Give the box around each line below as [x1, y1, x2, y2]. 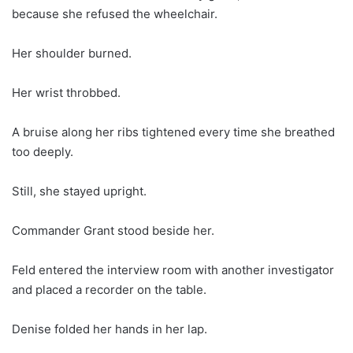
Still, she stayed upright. [12, 183, 147, 199]
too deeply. [12, 143, 73, 159]
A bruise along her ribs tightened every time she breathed [12, 124, 335, 139]
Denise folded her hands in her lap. [12, 321, 207, 336]
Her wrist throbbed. [12, 84, 121, 100]
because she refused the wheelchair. [12, 6, 217, 21]
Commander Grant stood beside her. [12, 222, 214, 238]
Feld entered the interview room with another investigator [12, 262, 334, 277]
